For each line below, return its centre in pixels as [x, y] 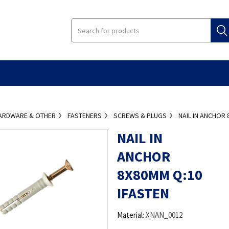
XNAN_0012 [164, 215]
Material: [130, 215]
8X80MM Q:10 [159, 175]
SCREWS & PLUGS [140, 115]
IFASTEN [143, 193]
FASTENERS [85, 115]
